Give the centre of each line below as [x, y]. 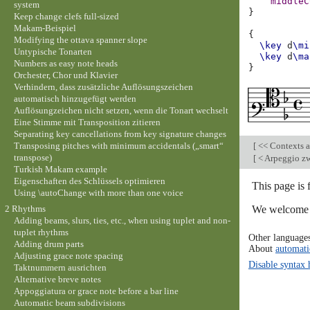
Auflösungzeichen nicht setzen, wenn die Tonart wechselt [121, 110]
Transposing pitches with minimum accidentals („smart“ [118, 145]
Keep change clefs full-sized [66, 16]
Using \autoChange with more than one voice [98, 192]
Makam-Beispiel [45, 28]
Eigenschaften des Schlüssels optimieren [89, 181]
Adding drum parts [48, 244]
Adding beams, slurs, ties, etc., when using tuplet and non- [122, 221]
